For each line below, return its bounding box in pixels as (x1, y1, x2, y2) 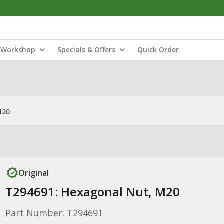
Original (18, 167, 49, 178)
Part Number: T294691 (5, 207, 103, 219)
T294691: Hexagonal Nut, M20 (5, 183, 180, 200)
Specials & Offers (57, 45, 115, 54)
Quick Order (137, 45, 179, 54)
